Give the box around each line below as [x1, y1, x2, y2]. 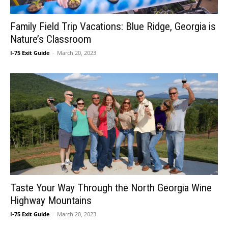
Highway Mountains [10, 194, 92, 207]
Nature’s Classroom [10, 33, 91, 46]
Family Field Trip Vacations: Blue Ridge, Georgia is [10, 20, 216, 33]
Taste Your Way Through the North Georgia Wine [10, 182, 212, 194]
